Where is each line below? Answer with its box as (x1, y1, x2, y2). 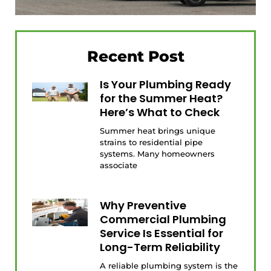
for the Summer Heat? (100, 90, 223, 106)
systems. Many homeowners (100, 148, 215, 158)
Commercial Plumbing (100, 211, 227, 227)
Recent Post (87, 47, 184, 65)
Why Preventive (100, 197, 187, 213)
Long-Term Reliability (100, 239, 221, 255)
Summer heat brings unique (100, 125, 216, 135)
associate (100, 160, 138, 170)
